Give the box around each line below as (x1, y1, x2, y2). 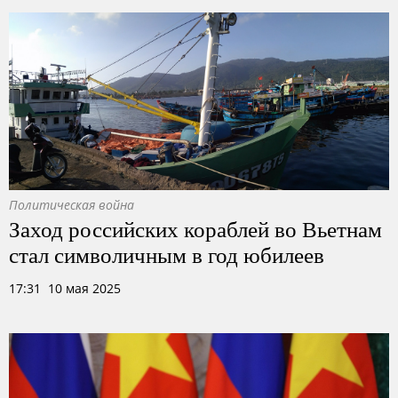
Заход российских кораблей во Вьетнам (9, 213, 382, 243)
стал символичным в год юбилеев (9, 239, 324, 269)
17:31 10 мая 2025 (9, 280, 121, 297)
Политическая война (9, 196, 134, 213)
